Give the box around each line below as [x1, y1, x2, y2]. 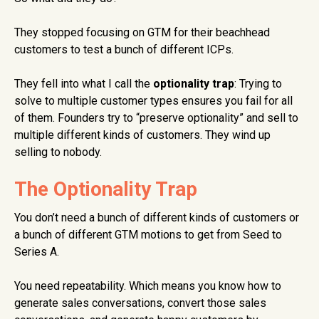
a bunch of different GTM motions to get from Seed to [14, 228, 282, 242]
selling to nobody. [14, 145, 102, 159]
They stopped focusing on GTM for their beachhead [14, 26, 270, 40]
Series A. [14, 245, 62, 259]
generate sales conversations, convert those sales [14, 296, 266, 310]
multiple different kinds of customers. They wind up [14, 128, 271, 142]
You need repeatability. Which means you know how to [14, 279, 281, 293]
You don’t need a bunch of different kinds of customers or [14, 211, 299, 225]
